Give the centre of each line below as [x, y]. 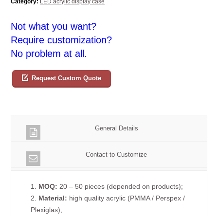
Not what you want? [54, 26]
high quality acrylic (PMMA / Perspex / [126, 198]
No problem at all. [49, 53]
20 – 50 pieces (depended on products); [120, 186]
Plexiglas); [47, 209]
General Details [116, 128]
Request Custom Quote [66, 78]
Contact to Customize [116, 154]
